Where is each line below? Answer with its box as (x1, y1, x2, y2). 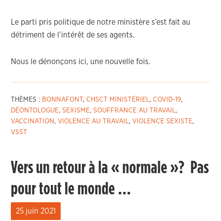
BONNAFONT (42, 96, 83, 103)
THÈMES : (11, 96, 42, 103)
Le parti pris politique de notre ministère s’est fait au (11, 18, 191, 26)
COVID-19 (153, 96, 182, 103)
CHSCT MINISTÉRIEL (86, 96, 150, 103)
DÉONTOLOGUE (11, 107, 59, 114)
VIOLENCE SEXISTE (132, 118, 193, 125)
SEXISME (62, 107, 90, 114)
